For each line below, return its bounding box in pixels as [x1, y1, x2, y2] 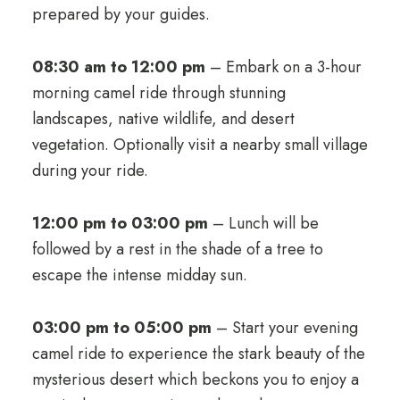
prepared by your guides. [31, 3, 210, 27]
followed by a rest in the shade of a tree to [31, 237, 323, 262]
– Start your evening [211, 316, 358, 340]
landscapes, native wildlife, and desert [31, 107, 295, 131]
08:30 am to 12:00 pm [31, 55, 205, 79]
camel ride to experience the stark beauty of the [31, 342, 365, 366]
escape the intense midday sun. [31, 263, 247, 287]
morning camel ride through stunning [31, 81, 286, 105]
